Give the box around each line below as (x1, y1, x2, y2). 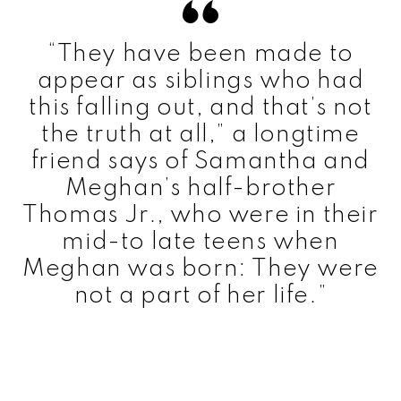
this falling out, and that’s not (29, 95, 372, 120)
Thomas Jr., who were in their (22, 202, 379, 227)
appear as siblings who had (37, 68, 364, 93)
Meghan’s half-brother (64, 175, 337, 200)
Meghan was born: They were (22, 256, 379, 281)
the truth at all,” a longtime (41, 122, 360, 147)
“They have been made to (47, 41, 354, 66)
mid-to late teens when (62, 229, 339, 254)
